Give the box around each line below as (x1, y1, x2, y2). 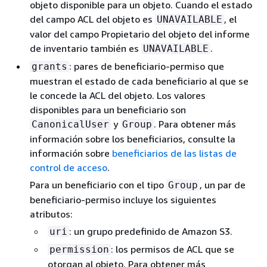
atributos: (30, 208, 73, 220)
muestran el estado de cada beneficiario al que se (30, 75, 249, 87)
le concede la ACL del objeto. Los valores (30, 89, 206, 101)
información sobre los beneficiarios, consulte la (30, 133, 235, 145)
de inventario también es (30, 42, 141, 54)
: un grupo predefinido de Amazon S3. (69, 225, 232, 237)
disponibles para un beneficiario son (30, 104, 186, 116)
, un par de (200, 179, 246, 191)
